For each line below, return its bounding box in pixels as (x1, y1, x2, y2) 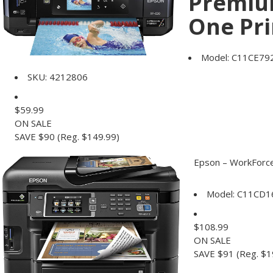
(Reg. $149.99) (57, 130, 119, 143)
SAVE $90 (15, 130, 55, 143)
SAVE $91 (193, 247, 234, 260)
